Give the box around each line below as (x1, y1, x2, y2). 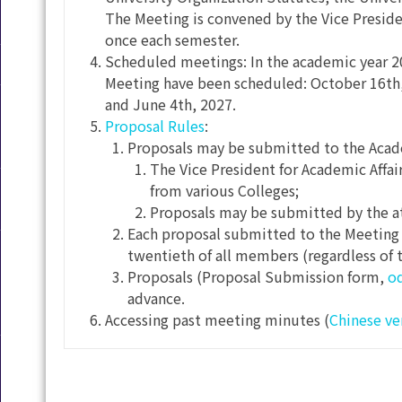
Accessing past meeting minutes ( (105, 308, 330, 330)
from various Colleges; (150, 179, 300, 201)
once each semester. (105, 28, 240, 50)
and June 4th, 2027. (105, 92, 237, 115)
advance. (127, 286, 186, 309)
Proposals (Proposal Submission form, (127, 265, 389, 287)
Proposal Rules (105, 114, 205, 136)
